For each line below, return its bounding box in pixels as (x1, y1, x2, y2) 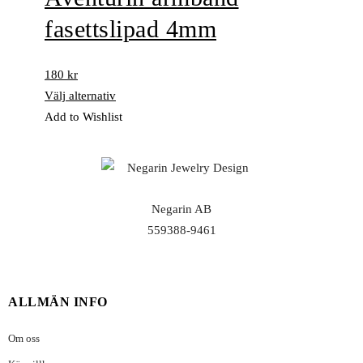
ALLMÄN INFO (8, 295, 108, 310)
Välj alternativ (45, 89, 116, 103)
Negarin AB (152, 202, 211, 216)
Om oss (8, 332, 40, 345)
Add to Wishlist (45, 110, 122, 124)
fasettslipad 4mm (45, 15, 216, 42)
